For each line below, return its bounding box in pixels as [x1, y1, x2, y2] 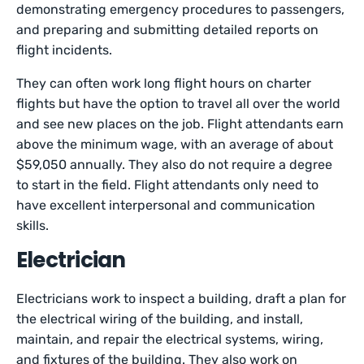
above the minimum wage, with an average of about [16, 136, 334, 153]
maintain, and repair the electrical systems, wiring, [16, 331, 324, 348]
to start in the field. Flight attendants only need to [16, 177, 319, 193]
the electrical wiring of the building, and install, [16, 311, 304, 327]
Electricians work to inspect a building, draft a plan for [16, 291, 347, 307]
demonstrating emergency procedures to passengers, [16, 2, 345, 18]
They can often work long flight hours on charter [16, 76, 312, 92]
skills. [16, 218, 49, 234]
